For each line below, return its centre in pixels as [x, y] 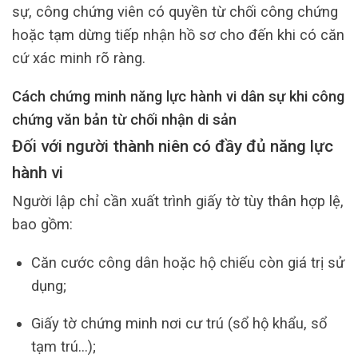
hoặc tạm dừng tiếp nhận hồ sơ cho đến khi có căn [178, 35]
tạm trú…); [63, 347]
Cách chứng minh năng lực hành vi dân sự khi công [178, 96]
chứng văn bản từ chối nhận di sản [124, 119]
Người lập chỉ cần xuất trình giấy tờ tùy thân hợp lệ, [178, 201]
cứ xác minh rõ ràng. [79, 58]
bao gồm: [42, 225]
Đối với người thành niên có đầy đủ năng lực [173, 147]
